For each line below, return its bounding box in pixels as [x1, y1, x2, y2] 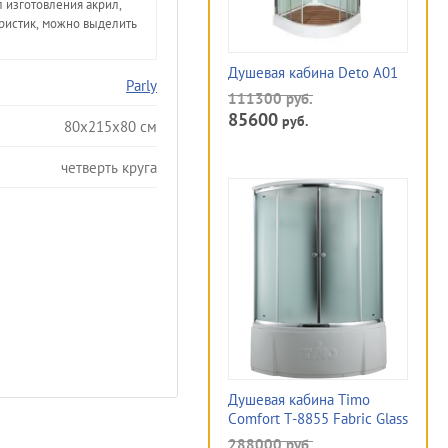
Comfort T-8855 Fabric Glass [228, 409, 408, 428]
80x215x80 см [64, 116, 157, 136]
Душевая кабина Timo [228, 390, 370, 409]
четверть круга [61, 157, 157, 177]
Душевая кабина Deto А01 [228, 63, 398, 82]
